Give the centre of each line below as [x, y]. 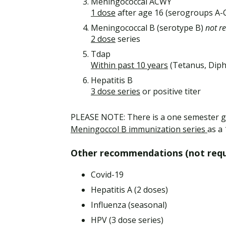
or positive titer [171, 92]
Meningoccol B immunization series [139, 129]
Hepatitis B [112, 80]
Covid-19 [107, 175]
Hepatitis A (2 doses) [129, 190]
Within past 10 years [129, 65]
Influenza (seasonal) [129, 205]
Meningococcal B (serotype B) [148, 28]
